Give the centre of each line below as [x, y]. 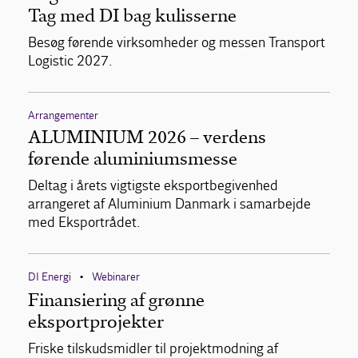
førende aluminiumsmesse [133, 159]
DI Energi [50, 277]
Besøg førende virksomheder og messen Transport [177, 43]
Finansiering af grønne [116, 300]
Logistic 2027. [70, 61]
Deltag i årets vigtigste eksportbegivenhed [153, 186]
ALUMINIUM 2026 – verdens [147, 137]
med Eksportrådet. [84, 223]
